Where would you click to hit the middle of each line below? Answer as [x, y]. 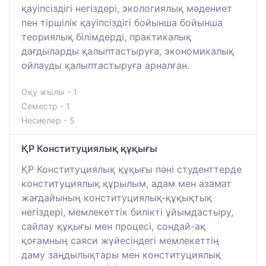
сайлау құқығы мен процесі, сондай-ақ [113, 226]
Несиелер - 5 [48, 120]
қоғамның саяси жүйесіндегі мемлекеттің [120, 240]
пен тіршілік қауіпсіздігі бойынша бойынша [122, 22]
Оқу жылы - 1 [49, 91]
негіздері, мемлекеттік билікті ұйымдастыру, [127, 212]
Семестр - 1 [46, 106]
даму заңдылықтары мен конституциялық [121, 254]
